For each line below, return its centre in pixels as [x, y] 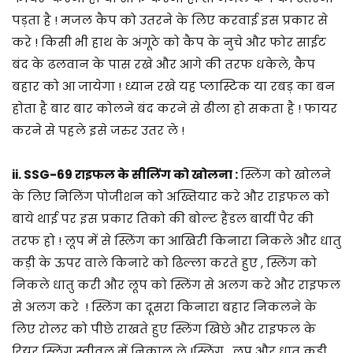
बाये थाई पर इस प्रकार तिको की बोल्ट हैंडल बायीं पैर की [163, 218]
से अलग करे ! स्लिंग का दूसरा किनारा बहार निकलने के [164, 307]
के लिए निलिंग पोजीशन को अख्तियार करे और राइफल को [171, 196]
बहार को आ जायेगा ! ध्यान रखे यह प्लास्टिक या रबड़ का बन [173, 86]
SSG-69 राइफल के [78, 174]
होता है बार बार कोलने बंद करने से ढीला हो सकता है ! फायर [175, 108]
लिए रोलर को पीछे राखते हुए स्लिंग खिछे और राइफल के [164, 329]
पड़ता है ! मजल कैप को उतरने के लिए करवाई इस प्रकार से [170, 20]
